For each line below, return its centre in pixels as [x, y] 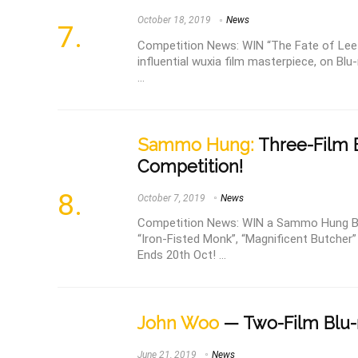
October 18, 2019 [174, 20]
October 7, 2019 [171, 198]
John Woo [178, 323]
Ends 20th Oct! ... [182, 255]
